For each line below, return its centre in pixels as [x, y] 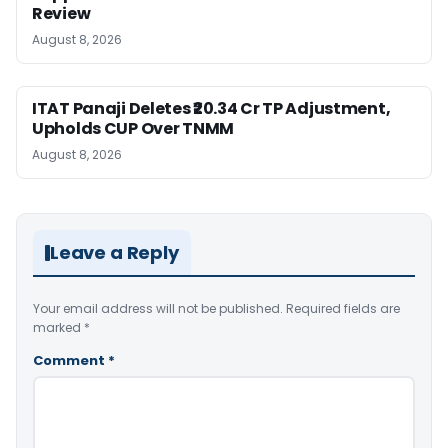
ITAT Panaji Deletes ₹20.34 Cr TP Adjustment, [211, 108]
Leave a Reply [114, 252]
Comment [70, 360]
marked [58, 327]
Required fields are [343, 308]
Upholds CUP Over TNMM [133, 128]
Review [61, 13]
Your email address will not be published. [158, 308]
